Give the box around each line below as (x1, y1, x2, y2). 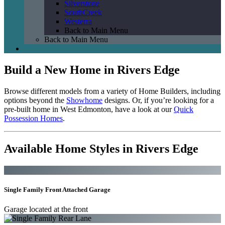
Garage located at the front (4, 204, 88, 213)
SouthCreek (64, 8, 102, 17)
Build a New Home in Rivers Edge (4, 63, 180, 76)
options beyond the (4, 95, 66, 104)
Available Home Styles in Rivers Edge (4, 142, 198, 155)
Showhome (66, 95, 102, 104)
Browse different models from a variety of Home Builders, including (4, 86, 220, 95)
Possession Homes (4, 114, 63, 123)
